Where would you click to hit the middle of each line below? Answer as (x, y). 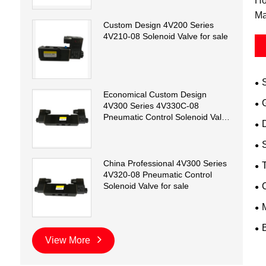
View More (69, 240)
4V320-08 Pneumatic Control (157, 175)
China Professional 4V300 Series (165, 164)
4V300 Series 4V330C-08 (151, 105)
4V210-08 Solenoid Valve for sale (165, 36)
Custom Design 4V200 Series (158, 25)
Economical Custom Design (155, 94)
